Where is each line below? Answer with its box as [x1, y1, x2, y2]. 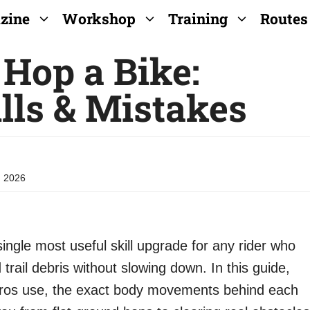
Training [168, 9, 228, 28]
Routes [260, 9, 308, 28]
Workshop [62, 9, 136, 28]
